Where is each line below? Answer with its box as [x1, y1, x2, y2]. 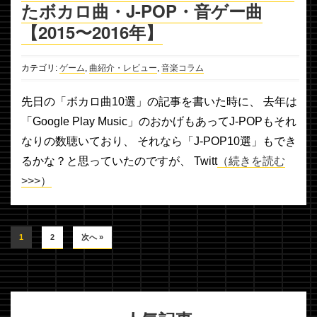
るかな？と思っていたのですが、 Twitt [21, 155, 217, 168]
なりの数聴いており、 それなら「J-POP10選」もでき [21, 135, 296, 148]
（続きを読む [217, 155, 285, 168]
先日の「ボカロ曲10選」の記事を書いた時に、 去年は [21, 96, 297, 108]
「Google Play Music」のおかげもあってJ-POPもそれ [21, 115, 296, 128]
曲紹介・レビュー [89, 63, 157, 74]
